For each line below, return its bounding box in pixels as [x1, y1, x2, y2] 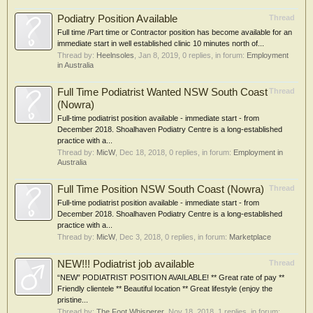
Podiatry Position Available [57, 13, 177, 24]
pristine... [57, 296, 88, 304]
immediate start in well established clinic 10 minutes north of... [57, 39, 264, 48]
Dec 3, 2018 [119, 233, 161, 241]
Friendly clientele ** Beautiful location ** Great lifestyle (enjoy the [57, 284, 272, 293]
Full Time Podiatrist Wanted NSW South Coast [57, 87, 268, 98]
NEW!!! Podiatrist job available [57, 259, 194, 270]
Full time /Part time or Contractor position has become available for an [57, 28, 292, 36]
